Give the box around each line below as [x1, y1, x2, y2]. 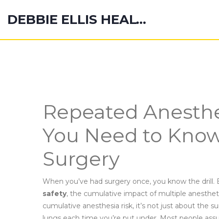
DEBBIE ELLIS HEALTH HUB [136, 11, 146, 27]
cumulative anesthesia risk [43, 201, 132, 210]
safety [43, 189, 66, 198]
